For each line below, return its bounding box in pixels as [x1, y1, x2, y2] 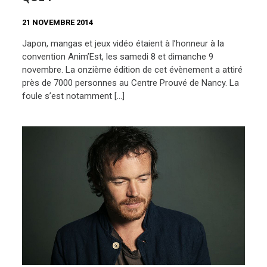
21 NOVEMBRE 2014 [22, 17, 94, 27]
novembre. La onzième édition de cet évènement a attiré [22, 64, 243, 76]
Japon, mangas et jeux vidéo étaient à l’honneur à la [22, 38, 225, 49]
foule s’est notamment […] [22, 91, 125, 102]
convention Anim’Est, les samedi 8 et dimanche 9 [22, 51, 214, 63]
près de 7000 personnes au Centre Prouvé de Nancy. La [22, 77, 240, 89]
